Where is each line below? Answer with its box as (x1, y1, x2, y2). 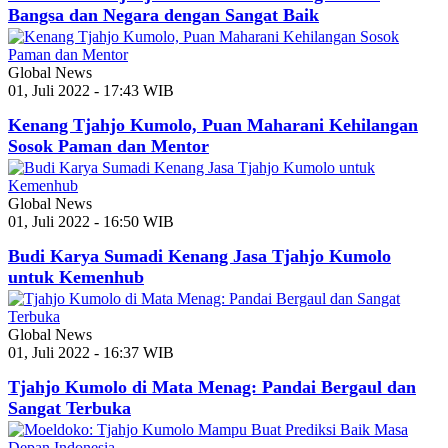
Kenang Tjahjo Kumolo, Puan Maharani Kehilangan (8, 115, 418, 136)
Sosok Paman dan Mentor (8, 136, 209, 157)
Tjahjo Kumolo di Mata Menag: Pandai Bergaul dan (8, 377, 416, 398)
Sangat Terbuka (8, 398, 131, 419)
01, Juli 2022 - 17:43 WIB (8, 82, 174, 100)
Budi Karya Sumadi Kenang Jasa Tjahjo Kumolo (8, 246, 391, 267)
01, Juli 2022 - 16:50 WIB (8, 213, 174, 231)
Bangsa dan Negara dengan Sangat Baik (8, 5, 319, 26)
